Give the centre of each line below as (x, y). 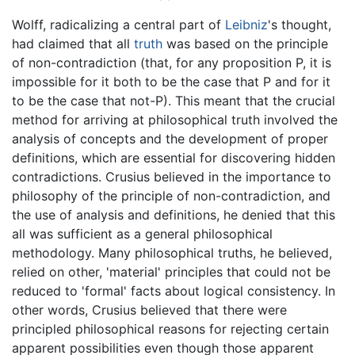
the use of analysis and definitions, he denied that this (174, 214)
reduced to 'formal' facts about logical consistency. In (174, 290)
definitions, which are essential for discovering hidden (174, 157)
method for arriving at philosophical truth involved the (175, 119)
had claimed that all (73, 43)
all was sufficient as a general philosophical (142, 233)
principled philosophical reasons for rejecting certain (170, 328)
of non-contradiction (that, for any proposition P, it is (172, 62)
